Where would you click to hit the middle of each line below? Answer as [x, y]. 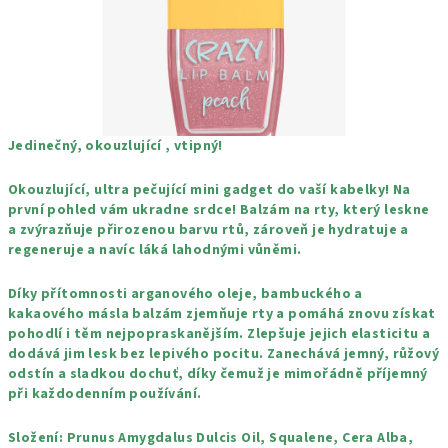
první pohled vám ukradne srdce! [124, 210]
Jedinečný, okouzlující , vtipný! [115, 146]
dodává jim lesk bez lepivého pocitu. [137, 354]
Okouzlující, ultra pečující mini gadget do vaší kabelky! [200, 190]
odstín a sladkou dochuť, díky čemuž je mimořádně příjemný [218, 374]
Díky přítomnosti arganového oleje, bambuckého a [185, 294]
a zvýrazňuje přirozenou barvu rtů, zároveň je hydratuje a [208, 230]
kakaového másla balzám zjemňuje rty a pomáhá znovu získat [222, 314]
